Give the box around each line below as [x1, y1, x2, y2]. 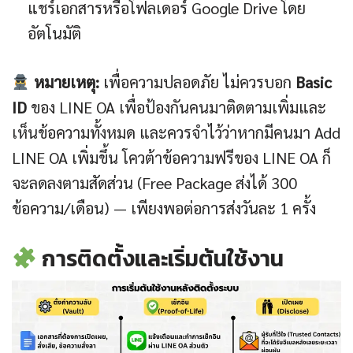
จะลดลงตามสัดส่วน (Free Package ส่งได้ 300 [12, 173, 297, 194]
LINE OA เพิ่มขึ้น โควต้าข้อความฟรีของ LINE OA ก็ [12, 147, 331, 169]
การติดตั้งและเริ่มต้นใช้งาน [36, 242, 284, 276]
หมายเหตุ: [29, 72, 99, 93]
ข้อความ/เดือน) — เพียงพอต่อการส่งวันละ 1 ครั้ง [12, 198, 316, 219]
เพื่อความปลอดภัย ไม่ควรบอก [98, 72, 295, 93]
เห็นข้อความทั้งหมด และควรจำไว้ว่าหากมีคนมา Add [12, 122, 340, 143]
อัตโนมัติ [28, 23, 81, 44]
